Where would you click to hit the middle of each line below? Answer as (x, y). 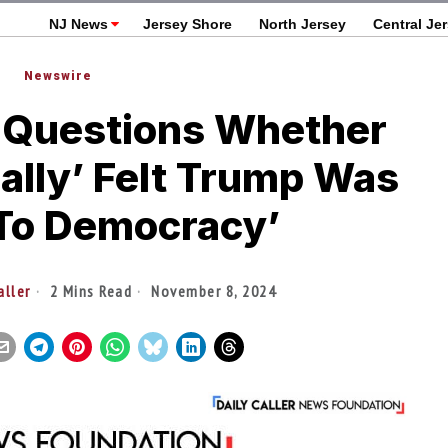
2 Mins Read (89, 291)
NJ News (78, 24)
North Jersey (302, 24)
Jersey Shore (187, 24)
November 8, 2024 (211, 291)
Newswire (58, 76)
